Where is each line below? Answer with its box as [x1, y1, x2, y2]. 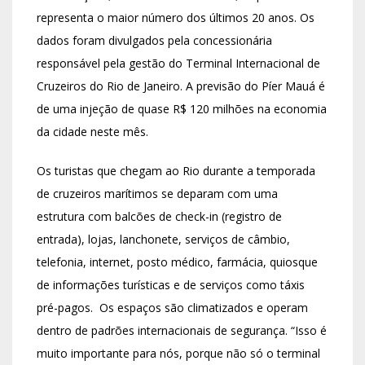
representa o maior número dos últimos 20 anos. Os [37, 9, 314, 25]
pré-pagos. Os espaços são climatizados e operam [37, 299, 308, 315]
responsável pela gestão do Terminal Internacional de [37, 55, 320, 71]
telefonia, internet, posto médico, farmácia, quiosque [37, 253, 318, 270]
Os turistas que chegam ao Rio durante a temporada [37, 162, 315, 178]
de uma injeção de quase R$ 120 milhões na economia [37, 100, 327, 117]
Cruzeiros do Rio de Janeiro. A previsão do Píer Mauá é [37, 77, 325, 94]
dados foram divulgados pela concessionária [37, 32, 272, 48]
